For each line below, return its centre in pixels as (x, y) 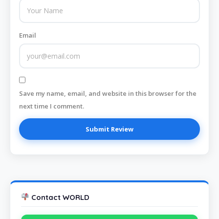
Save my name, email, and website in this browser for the (108, 94)
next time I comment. (52, 106)
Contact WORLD (60, 197)
